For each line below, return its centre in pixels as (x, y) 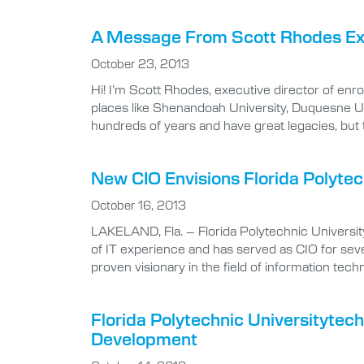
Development (144, 339)
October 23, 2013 (140, 64)
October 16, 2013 (139, 205)
